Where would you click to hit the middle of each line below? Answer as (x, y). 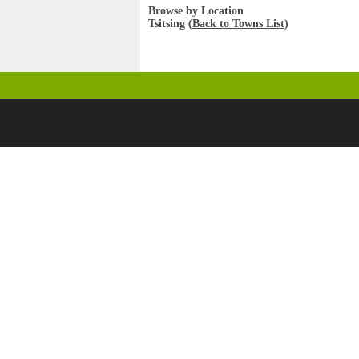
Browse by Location (196, 11)
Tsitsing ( (170, 24)
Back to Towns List (238, 24)
